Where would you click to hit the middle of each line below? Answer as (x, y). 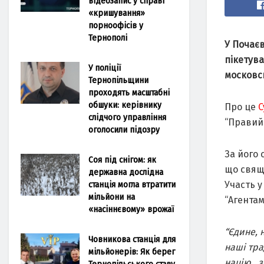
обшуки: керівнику (125, 105)
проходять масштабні (129, 92)
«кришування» (117, 13)
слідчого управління (127, 117)
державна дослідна (126, 172)
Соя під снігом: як (122, 159)
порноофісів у (116, 25)
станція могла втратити (132, 184)
